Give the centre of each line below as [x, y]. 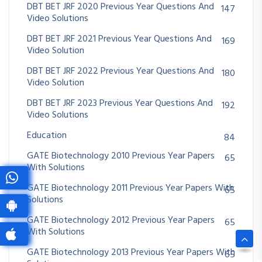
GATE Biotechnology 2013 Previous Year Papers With [131, 252]
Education [47, 135]
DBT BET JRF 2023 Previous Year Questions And [120, 103]
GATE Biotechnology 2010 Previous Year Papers [121, 156]
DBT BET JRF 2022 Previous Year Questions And [120, 71]
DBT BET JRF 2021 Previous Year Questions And [119, 39]
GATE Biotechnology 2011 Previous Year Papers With [130, 188]
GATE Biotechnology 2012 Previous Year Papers [121, 220]
